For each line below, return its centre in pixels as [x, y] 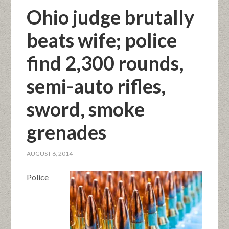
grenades [67, 132]
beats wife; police [102, 40]
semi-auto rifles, [96, 86]
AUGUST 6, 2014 [50, 154]
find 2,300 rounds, [105, 63]
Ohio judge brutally [111, 17]
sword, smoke [86, 109]
